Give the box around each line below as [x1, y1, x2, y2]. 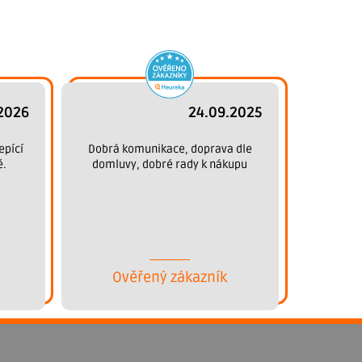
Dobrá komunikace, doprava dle [87, 141, 252, 156]
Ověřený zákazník [112, 267, 228, 286]
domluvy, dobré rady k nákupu [92, 157, 248, 171]
